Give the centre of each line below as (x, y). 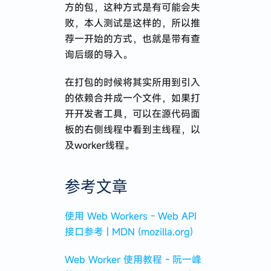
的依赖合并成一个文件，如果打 (132, 98)
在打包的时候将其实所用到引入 (132, 83)
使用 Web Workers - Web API (130, 216)
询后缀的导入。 (98, 55)
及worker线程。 (99, 145)
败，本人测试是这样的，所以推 (132, 23)
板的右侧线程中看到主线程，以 (132, 130)
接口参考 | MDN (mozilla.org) (129, 232)
